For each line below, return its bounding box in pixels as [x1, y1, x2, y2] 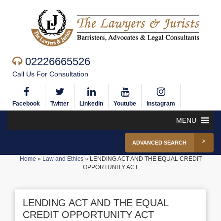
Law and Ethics [42, 155, 83, 162]
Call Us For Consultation [12, 70, 88, 78]
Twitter [50, 100, 69, 107]
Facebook [12, 100, 40, 107]
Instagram [147, 100, 175, 107]
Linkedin [79, 100, 103, 107]
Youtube [113, 100, 136, 107]
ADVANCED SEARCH [132, 140, 186, 146]
